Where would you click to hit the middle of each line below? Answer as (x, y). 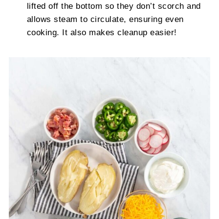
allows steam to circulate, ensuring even (105, 19)
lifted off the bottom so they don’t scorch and (114, 6)
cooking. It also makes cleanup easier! (102, 33)
